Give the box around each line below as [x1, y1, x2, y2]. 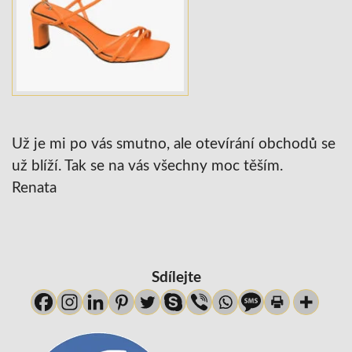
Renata [12, 180, 57, 196]
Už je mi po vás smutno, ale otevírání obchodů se [12, 136, 335, 152]
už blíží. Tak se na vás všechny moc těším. [12, 158, 283, 174]
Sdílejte [151, 269, 201, 285]
